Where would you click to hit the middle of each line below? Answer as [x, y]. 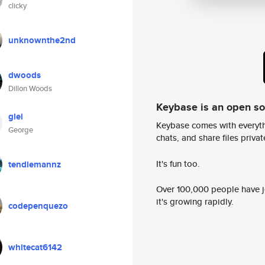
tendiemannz [35, 164]
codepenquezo [38, 206]
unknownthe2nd [42, 40]
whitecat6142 [35, 247]
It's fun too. [178, 163]
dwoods [25, 75]
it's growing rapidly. [195, 202]
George [21, 130]
